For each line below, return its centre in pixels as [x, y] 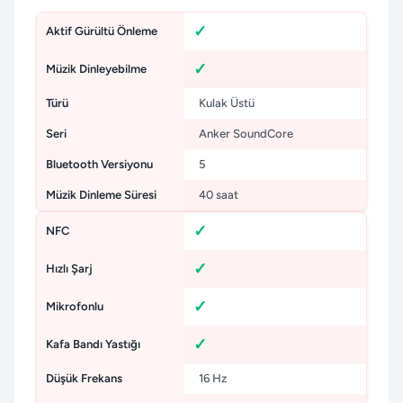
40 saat [216, 195]
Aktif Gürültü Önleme [102, 31]
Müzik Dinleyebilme [96, 69]
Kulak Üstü [224, 103]
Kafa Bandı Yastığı [93, 345]
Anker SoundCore [243, 134]
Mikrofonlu [75, 307]
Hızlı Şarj [69, 269]
